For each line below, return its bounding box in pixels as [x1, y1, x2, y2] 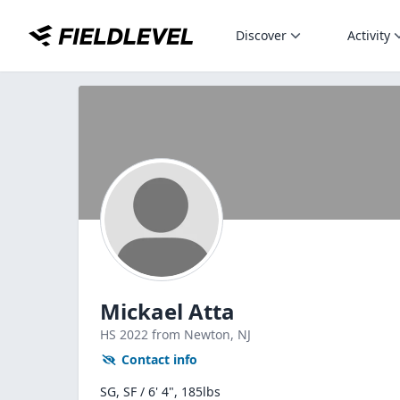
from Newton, [152, 326, 237, 343]
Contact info [121, 351, 197, 368]
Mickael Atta [100, 296, 235, 326]
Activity [347, 27, 390, 44]
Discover [236, 27, 287, 44]
